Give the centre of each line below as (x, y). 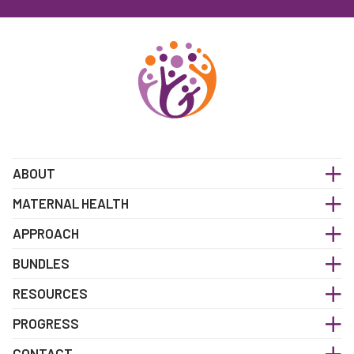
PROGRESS (46, 323)
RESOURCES (50, 293)
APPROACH (46, 233)
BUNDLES (41, 263)
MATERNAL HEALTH (71, 203)
